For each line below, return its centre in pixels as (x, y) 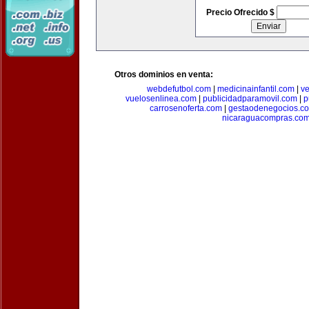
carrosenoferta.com (186, 108)
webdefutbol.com (179, 89)
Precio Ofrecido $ (241, 12)
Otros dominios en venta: (164, 74)
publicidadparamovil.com (250, 99)
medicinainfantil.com (256, 89)
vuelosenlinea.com (161, 99)
